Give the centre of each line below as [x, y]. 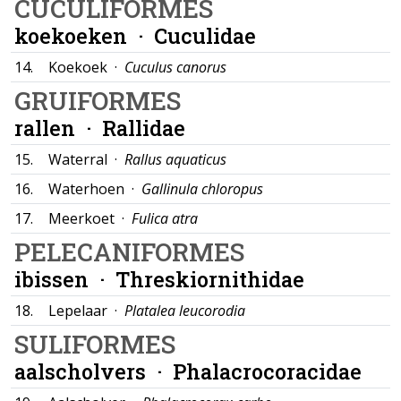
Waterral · [86, 159]
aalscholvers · [94, 371]
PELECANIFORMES [129, 252]
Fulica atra [165, 218]
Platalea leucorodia [185, 311]
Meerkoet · [90, 218]
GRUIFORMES [98, 101]
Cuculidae [205, 35]
